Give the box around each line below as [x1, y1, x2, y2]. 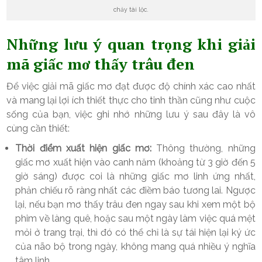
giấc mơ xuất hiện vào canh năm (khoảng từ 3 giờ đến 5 [15, 156, 256, 168]
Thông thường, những [151, 142, 256, 154]
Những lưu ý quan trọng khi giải [6, 33, 256, 54]
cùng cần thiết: [6, 122, 70, 134]
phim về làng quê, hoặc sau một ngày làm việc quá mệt [15, 212, 256, 224]
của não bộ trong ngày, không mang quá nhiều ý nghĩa [15, 240, 256, 252]
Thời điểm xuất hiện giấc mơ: [15, 142, 151, 154]
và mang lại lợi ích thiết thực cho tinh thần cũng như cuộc [6, 94, 256, 106]
